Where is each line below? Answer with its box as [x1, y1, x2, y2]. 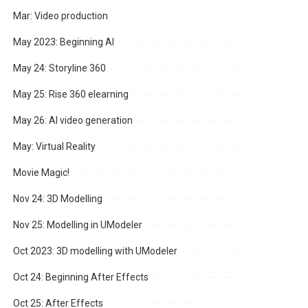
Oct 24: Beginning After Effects [13, 272, 149, 283]
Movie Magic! [13, 167, 70, 179]
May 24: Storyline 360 [13, 63, 107, 74]
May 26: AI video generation [13, 115, 133, 126]
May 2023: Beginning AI [13, 36, 115, 48]
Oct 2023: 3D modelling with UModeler [13, 245, 178, 257]
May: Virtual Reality [13, 141, 96, 153]
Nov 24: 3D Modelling [13, 193, 103, 205]
